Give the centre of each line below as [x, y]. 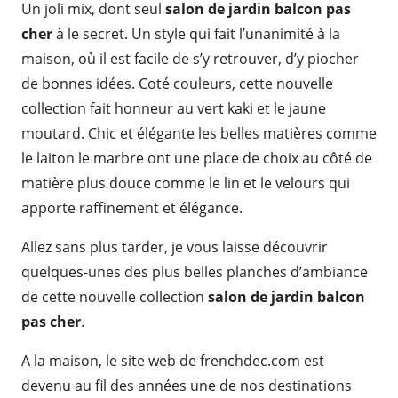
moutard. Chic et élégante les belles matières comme [199, 133]
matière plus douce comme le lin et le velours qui [186, 183]
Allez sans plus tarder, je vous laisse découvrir [175, 247]
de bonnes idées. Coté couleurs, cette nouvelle [177, 84]
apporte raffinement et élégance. [132, 208]
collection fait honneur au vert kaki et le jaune [174, 108]
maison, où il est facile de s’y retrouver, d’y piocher [190, 59]
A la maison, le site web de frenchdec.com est [173, 361]
